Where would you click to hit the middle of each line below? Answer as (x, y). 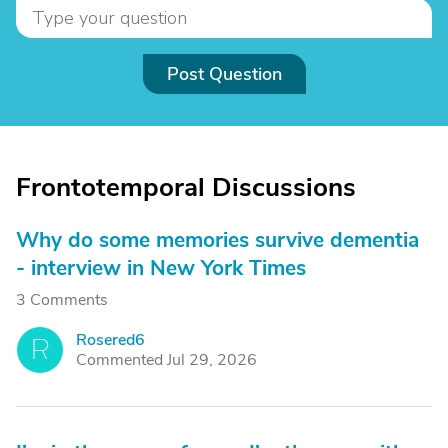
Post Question (224, 74)
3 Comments (62, 300)
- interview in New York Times (161, 268)
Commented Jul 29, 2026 (166, 360)
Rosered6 (110, 340)
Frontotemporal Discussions (186, 187)
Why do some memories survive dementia (217, 240)
